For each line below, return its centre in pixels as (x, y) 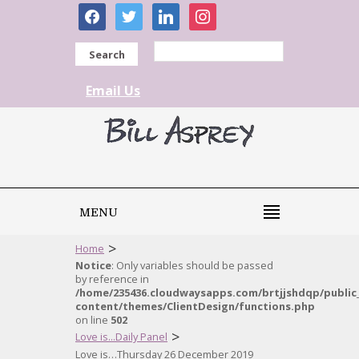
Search (107, 54)
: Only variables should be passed (192, 265)
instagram (219, 11)
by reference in (112, 279)
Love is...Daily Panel (121, 337)
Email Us (113, 91)
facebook (106, 11)
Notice (93, 265)
